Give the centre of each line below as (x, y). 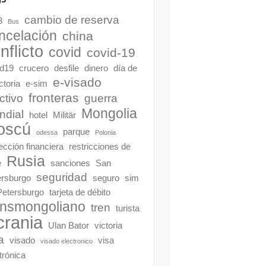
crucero (34, 68)
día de (125, 68)
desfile (66, 68)
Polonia (105, 132)
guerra (101, 98)
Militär (64, 115)
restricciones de (99, 146)
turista (127, 208)
